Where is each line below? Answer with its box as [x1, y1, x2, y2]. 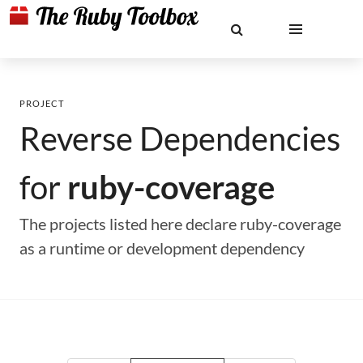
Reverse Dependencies [19, 119, 340, 158]
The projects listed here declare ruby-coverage [19, 214, 341, 233]
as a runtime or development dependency [19, 238, 305, 258]
